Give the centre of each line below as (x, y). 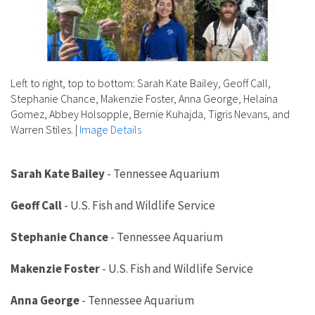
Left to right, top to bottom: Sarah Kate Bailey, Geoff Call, (141, 83)
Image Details (110, 129)
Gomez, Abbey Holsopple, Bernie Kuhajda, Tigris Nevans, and (150, 114)
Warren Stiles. (42, 129)
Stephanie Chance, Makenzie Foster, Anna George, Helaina (144, 98)
